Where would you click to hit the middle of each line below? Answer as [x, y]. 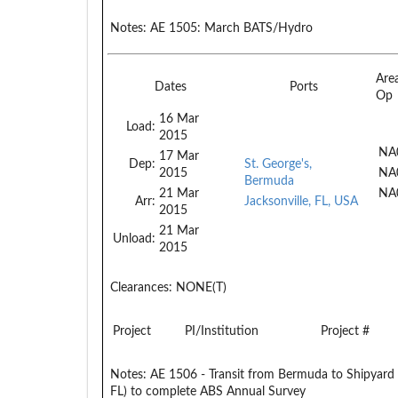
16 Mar [179, 119]
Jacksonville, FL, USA [301, 201]
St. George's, [278, 164]
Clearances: [141, 287]
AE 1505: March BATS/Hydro [230, 28]
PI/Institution [222, 331]
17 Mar [179, 156]
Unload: [134, 239]
